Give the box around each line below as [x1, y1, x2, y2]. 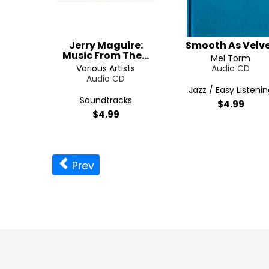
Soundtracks [79, 94, 132, 106]
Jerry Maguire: [68, 38, 143, 52]
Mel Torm [211, 52, 250, 64]
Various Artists [76, 62, 135, 74]
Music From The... [62, 49, 149, 62]
